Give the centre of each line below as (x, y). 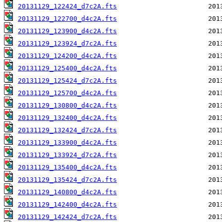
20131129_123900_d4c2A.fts (67, 31)
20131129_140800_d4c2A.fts (67, 192)
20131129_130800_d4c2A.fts (67, 106)
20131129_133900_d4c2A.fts (67, 143)
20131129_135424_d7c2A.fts (67, 180)
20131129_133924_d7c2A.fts (67, 155)
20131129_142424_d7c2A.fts (67, 217)
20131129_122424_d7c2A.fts (67, 6)
